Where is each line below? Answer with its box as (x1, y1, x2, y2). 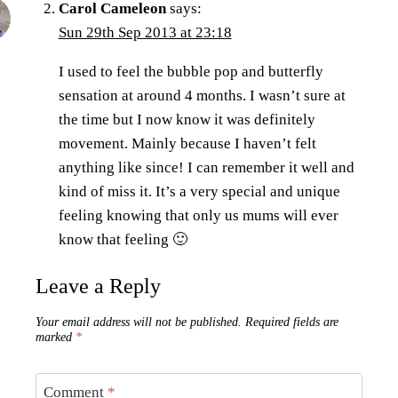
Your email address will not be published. (36, 314, 242, 329)
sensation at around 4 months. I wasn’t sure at (58, 86, 346, 104)
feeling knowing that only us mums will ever (58, 206, 338, 224)
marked (36, 330, 76, 344)
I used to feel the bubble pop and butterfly (58, 62, 323, 80)
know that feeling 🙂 (58, 230, 187, 248)
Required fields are (245, 314, 338, 329)
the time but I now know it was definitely (58, 110, 315, 128)
